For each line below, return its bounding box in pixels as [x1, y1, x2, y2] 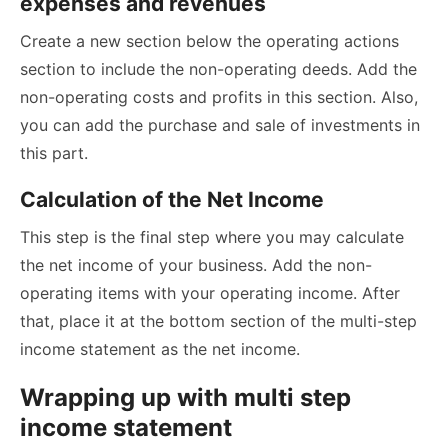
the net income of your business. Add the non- [20, 255, 372, 276]
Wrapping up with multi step [20, 383, 351, 413]
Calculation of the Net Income [20, 187, 324, 213]
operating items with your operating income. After [20, 283, 400, 304]
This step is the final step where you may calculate [20, 227, 404, 248]
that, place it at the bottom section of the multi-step [20, 311, 417, 332]
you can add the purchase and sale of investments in [20, 115, 420, 136]
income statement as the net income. [20, 339, 300, 360]
